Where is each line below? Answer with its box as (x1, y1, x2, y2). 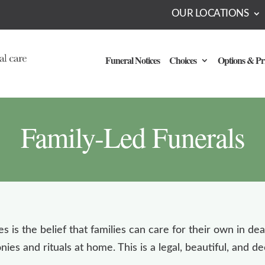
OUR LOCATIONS (171, 8, 249, 19)
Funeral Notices (105, 53, 160, 67)
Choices (169, 53, 196, 67)
